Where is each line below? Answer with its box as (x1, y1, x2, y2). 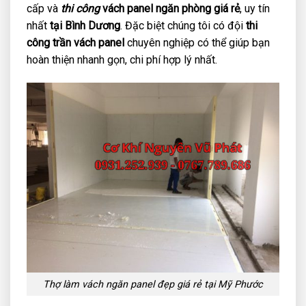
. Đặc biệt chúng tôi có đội (120, 19, 246, 33)
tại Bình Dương (50, 19, 120, 33)
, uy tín (240, 2, 270, 16)
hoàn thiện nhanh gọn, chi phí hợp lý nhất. (27, 53, 217, 67)
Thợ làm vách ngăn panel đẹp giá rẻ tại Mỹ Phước (43, 278, 263, 290)
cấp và (27, 2, 58, 16)
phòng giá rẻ (182, 2, 240, 16)
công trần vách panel (27, 36, 127, 50)
